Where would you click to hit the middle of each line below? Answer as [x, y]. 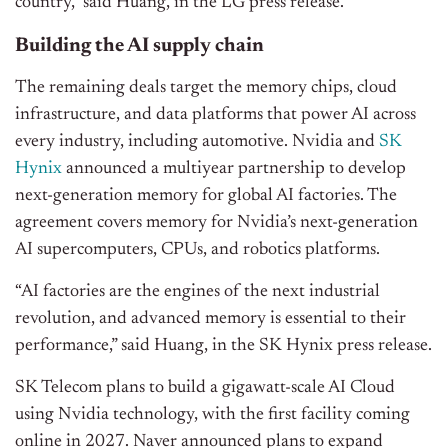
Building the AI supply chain [139, 46]
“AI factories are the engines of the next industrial [197, 292]
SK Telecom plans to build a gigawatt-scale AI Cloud [205, 388]
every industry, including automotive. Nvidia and [197, 142]
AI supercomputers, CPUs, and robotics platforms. [197, 250]
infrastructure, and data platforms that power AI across [215, 115]
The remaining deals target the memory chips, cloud [206, 88]
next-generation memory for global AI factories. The [206, 196]
